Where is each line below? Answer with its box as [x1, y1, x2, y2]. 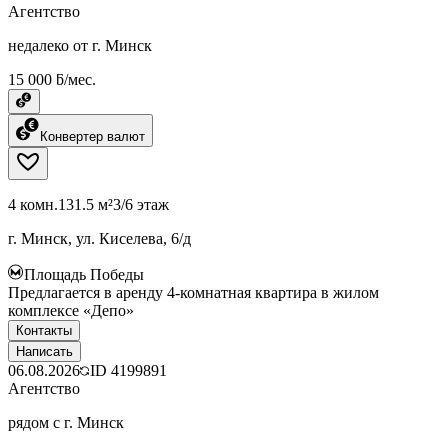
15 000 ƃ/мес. [8, 70, 96, 88]
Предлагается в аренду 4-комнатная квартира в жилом [8, 283, 379, 301]
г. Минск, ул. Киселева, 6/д [8, 229, 191, 247]
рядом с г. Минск [8, 413, 124, 431]
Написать [16, 343, 73, 359]
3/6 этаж [113, 195, 169, 213]
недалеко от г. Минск [8, 36, 152, 54]
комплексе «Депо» [8, 301, 134, 319]
